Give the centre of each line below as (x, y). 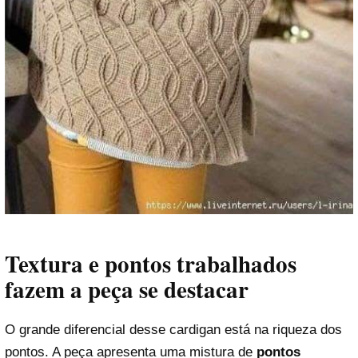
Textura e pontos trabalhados (151, 264)
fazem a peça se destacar (127, 290)
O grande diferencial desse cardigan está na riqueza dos (173, 329)
